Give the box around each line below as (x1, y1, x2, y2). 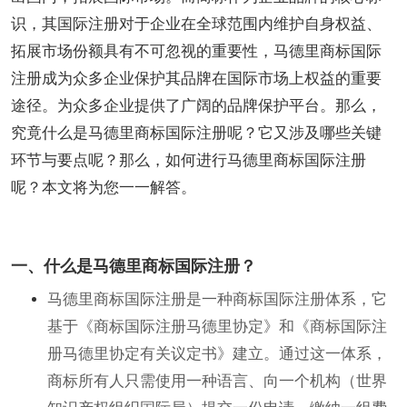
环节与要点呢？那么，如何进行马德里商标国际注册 (11, 152, 366, 169)
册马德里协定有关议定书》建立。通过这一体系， (47, 345, 387, 362)
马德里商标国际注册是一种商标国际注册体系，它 (47, 291, 387, 308)
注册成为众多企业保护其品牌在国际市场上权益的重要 (11, 70, 382, 87)
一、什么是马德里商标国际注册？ (11, 257, 256, 275)
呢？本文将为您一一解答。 (11, 179, 196, 196)
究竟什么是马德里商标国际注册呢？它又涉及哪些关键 (11, 124, 382, 142)
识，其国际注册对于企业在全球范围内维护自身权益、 (11, 15, 382, 33)
